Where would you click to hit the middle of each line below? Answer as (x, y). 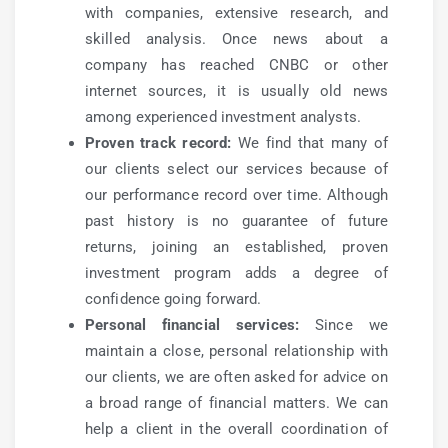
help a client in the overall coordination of (236, 429)
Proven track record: (158, 143)
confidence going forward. (173, 299)
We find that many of (310, 143)
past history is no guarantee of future (236, 221)
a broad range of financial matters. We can (236, 403)
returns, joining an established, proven (236, 247)
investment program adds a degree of (236, 273)
